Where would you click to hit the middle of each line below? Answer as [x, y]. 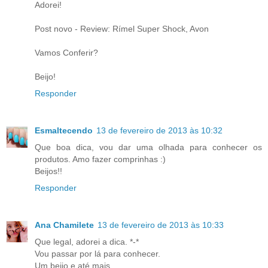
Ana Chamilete [64, 225]
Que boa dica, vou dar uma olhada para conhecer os [148, 147]
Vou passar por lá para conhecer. [98, 254]
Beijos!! [48, 171]
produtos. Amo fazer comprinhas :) [100, 159]
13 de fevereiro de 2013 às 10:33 [161, 225]
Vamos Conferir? [66, 53]
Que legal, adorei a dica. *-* [87, 242]
